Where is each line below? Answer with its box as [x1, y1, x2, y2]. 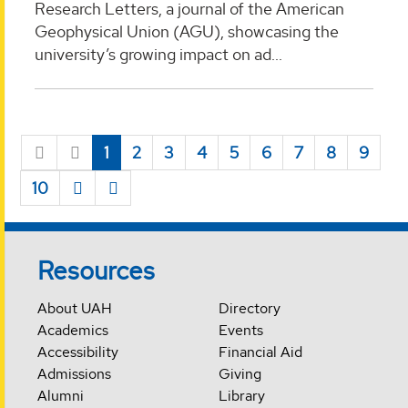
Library [218, 385, 265, 405]
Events [218, 320, 263, 340]
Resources [37, 253, 156, 287]
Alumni [37, 385, 85, 405]
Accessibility [37, 342, 119, 362]
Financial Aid [218, 342, 302, 362]
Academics [37, 320, 109, 340]
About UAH [37, 298, 113, 318]
